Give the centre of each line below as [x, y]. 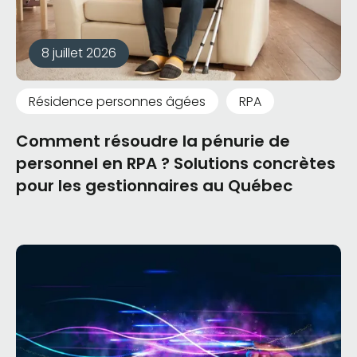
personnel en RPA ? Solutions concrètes [176, 164]
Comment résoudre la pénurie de [153, 141]
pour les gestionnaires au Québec [154, 186]
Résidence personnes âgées [117, 101]
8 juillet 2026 [79, 53]
